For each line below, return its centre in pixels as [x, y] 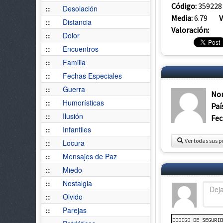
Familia [74, 62]
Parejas [75, 210]
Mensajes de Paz [90, 156]
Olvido [73, 197]
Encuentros [81, 49]
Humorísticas [83, 103]
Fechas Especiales [92, 76]
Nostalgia [77, 183]
